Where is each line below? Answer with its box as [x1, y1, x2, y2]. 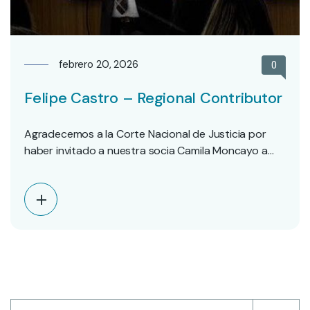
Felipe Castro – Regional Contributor [24, 88, 282, 109]
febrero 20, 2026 [59, 57, 138, 72]
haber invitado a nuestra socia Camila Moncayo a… [24, 143, 274, 158]
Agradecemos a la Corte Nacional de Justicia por [24, 127, 266, 142]
